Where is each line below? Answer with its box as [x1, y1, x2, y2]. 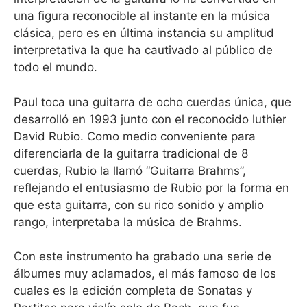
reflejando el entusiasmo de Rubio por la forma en [14, 180, 289, 195]
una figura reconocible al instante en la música [14, 9, 270, 23]
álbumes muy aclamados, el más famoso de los [14, 267, 276, 280]
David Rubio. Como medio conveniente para [14, 129, 256, 143]
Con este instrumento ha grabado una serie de [14, 249, 271, 263]
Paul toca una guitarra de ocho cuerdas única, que [14, 95, 291, 109]
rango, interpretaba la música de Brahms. [14, 214, 242, 229]
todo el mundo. [14, 60, 97, 74]
